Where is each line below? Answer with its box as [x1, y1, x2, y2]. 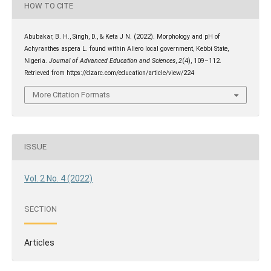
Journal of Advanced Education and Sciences [48, 57, 175, 65]
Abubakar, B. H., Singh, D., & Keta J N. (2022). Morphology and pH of [24, 33, 220, 41]
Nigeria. [24, 57, 49, 65]
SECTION [24, 204, 57, 214]
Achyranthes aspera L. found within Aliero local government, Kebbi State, [24, 45, 229, 53]
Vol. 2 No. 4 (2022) [24, 173, 93, 183]
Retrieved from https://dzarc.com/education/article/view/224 [24, 69, 194, 77]
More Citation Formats [33, 90, 110, 99]
